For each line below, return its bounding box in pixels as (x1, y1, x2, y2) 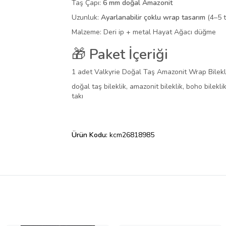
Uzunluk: (72, 13, 101, 23)
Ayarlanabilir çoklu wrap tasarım (101, 13, 205, 23)
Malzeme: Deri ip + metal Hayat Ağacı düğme (72, 27, 216, 37)
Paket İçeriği (89, 45, 168, 65)
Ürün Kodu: (72, 130, 109, 140)
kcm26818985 (109, 130, 154, 140)
